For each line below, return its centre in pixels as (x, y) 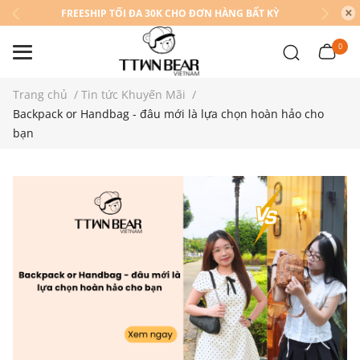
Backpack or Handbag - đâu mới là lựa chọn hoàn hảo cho (168, 114)
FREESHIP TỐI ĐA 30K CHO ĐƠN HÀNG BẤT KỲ (170, 13)
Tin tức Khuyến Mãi (133, 94)
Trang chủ (40, 94)
